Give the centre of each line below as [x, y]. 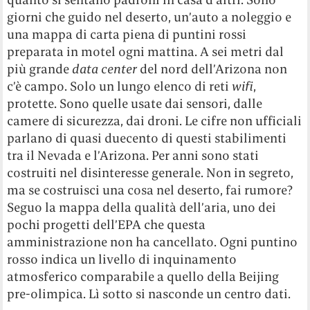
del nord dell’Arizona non [212, 69]
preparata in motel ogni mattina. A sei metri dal [146, 52]
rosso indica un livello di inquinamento [122, 259]
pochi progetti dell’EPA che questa [107, 225]
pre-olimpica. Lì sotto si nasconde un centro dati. [149, 294]
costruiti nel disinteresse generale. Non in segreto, [151, 173]
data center [105, 69]
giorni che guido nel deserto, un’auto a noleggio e [149, 17]
